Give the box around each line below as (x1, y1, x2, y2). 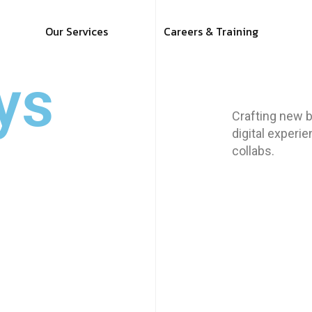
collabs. (232, 143, 274, 158)
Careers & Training (163, 23, 258, 40)
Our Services (45, 23, 108, 40)
